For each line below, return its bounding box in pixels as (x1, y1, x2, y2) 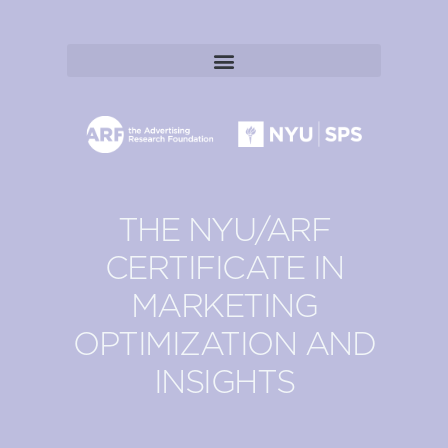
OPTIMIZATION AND (73, 328, 375, 361)
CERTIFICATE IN (104, 252, 344, 285)
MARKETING (130, 290, 318, 323)
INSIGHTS (153, 366, 295, 399)
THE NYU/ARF (117, 214, 331, 247)
